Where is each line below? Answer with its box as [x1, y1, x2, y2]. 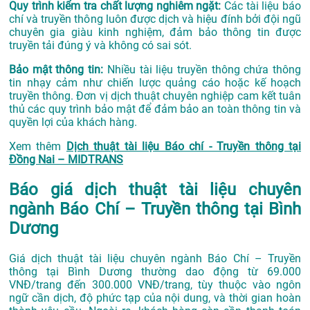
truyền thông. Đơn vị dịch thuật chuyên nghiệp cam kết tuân [9, 89, 301, 102]
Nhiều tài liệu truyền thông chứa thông [107, 62, 302, 76]
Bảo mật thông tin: [9, 62, 107, 76]
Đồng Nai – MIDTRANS [9, 152, 123, 166]
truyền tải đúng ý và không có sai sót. [9, 38, 192, 52]
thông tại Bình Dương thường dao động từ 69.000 [9, 264, 301, 278]
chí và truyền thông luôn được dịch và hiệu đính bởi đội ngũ [9, 12, 301, 26]
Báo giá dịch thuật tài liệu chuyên [9, 179, 301, 199]
